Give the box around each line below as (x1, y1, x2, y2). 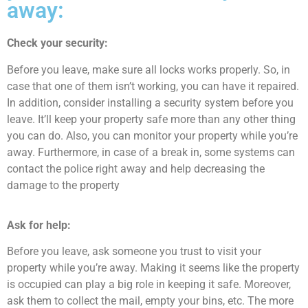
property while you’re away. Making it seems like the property (7, 261, 300, 275)
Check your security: (7, 36, 108, 50)
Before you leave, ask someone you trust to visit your (7, 245, 261, 258)
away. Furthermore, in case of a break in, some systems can (7, 145, 295, 159)
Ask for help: (7, 219, 71, 232)
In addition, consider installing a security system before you (7, 96, 294, 109)
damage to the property (7, 178, 120, 192)
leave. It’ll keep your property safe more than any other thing (7, 112, 296, 126)
